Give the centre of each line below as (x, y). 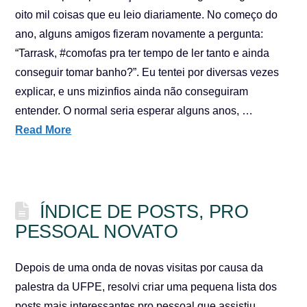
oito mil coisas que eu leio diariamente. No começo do (147, 15)
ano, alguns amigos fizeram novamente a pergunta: (139, 34)
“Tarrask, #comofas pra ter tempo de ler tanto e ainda (143, 53)
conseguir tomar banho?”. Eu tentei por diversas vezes (147, 72)
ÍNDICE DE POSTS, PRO (144, 211)
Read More (44, 130)
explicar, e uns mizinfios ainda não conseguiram (132, 91)
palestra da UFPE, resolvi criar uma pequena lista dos (146, 287)
